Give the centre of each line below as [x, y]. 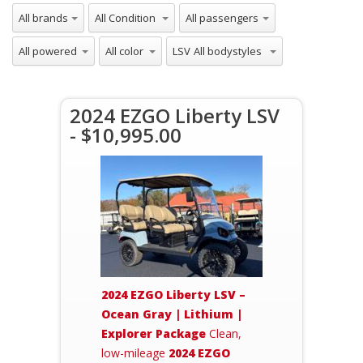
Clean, [224, 333]
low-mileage [135, 353]
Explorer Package [154, 333]
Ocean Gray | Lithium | [172, 314]
